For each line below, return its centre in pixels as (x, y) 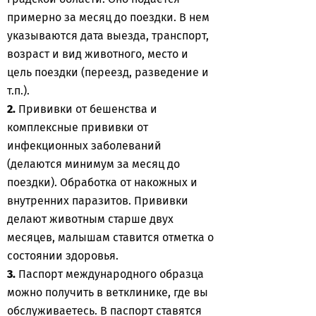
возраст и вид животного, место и (98, 54)
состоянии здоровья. (63, 256)
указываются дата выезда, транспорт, (108, 36)
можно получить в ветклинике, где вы (108, 292)
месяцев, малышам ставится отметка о (110, 237)
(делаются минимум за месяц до (93, 164)
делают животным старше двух (90, 219)
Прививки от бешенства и (86, 109)
